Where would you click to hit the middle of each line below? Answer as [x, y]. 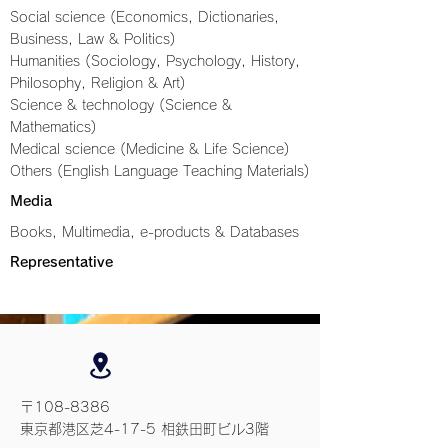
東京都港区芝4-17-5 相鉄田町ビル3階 [144, 429]
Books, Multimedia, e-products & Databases [154, 232]
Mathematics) [53, 127]
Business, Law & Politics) [93, 39]
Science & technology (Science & [121, 105]
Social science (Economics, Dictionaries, [144, 17]
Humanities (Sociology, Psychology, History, [155, 61]
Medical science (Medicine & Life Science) [150, 149]
